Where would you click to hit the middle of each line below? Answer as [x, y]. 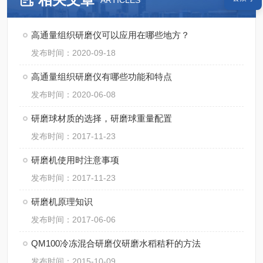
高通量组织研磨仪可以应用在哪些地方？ [110, 35]
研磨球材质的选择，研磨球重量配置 [102, 118]
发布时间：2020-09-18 [73, 53]
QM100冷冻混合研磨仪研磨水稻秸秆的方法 [116, 243]
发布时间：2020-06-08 [73, 95]
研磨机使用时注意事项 [75, 160]
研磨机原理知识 [62, 202]
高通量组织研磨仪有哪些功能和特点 [102, 77]
